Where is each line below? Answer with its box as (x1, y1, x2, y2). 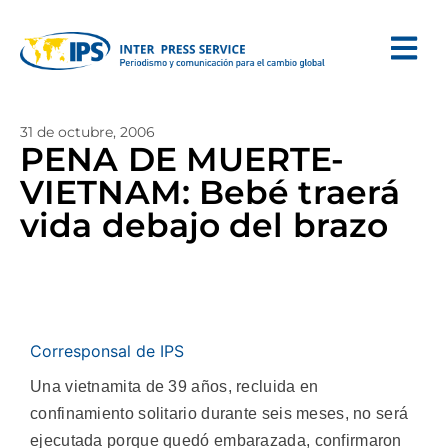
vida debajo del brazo (20, 205, 389, 245)
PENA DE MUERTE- (20, 139, 345, 179)
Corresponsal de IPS (30, 341, 184, 361)
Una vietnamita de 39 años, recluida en (30, 378, 319, 395)
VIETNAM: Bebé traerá (20, 172, 401, 212)
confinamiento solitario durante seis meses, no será (30, 405, 409, 422)
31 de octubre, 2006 (20, 123, 155, 141)
